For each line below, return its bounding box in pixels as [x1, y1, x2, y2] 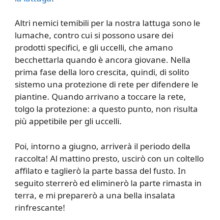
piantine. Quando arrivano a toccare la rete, [15, 91, 186, 103]
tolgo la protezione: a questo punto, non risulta [15, 103, 198, 115]
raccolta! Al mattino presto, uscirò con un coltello [15, 152, 204, 164]
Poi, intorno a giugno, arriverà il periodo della [15, 140, 191, 152]
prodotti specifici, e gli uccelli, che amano [15, 42, 173, 54]
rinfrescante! [15, 201, 65, 213]
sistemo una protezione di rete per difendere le [15, 79, 198, 90]
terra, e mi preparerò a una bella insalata [15, 189, 175, 201]
